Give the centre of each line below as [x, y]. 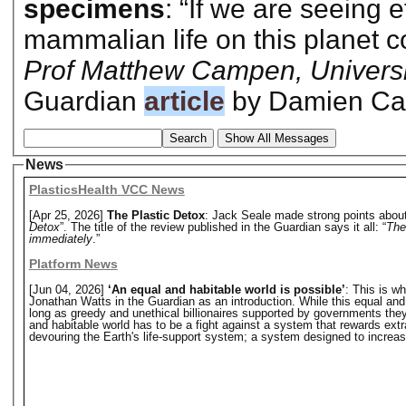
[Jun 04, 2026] [68, 290]
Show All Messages [276, 138]
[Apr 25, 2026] [68, 216]
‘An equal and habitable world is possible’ [226, 290]
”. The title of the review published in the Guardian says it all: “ [222, 227]
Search [188, 138]
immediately [60, 239]
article [184, 101]
